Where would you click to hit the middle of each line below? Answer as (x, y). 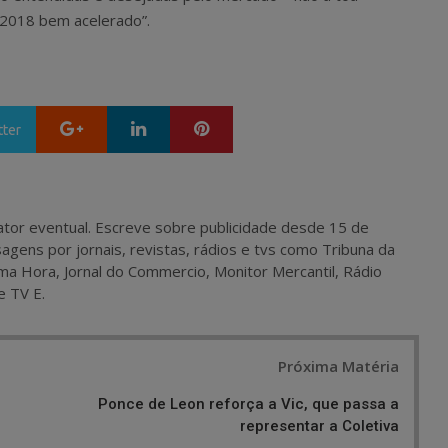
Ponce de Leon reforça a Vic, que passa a (248, 403)
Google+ (117, 124)
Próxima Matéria (338, 365)
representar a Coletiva (319, 425)
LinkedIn (180, 124)
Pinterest (245, 124)
